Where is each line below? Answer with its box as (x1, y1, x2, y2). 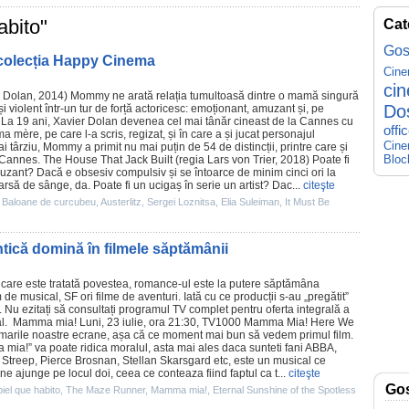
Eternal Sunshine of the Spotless (213, 384, 356, 395)
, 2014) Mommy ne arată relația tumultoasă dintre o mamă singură (33, 89, 359, 102)
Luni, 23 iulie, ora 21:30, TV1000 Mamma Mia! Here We (77, 316, 354, 329)
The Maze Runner (66, 384, 145, 395)
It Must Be (285, 196, 330, 207)
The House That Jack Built (43, 153, 173, 166)
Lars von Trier (207, 153, 275, 166)
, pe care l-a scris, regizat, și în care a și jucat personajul (39, 128, 315, 141)
